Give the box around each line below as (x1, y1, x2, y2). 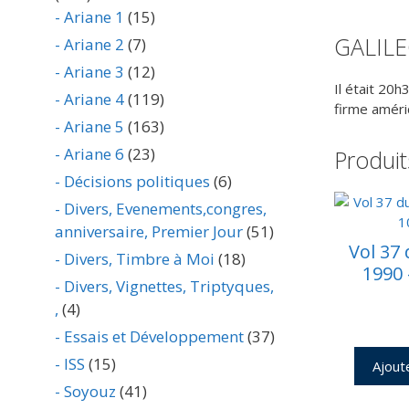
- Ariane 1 (55, 6, 124, 27)
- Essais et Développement (55, 326, 244, 347)
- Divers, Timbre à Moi (55, 248, 215, 269)
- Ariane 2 (55, 34, 124, 55)
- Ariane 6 (55, 143, 124, 164)
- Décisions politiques (55, 171, 210, 192)
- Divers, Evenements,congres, (55, 198, 267, 219)
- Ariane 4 (55, 89, 124, 110)
